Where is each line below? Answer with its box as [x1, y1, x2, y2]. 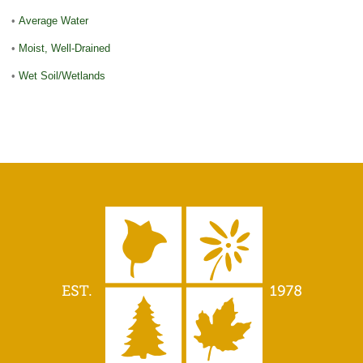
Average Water [19, 14, 88, 27]
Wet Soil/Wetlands [19, 69, 105, 82]
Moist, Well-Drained [19, 41, 110, 54]
